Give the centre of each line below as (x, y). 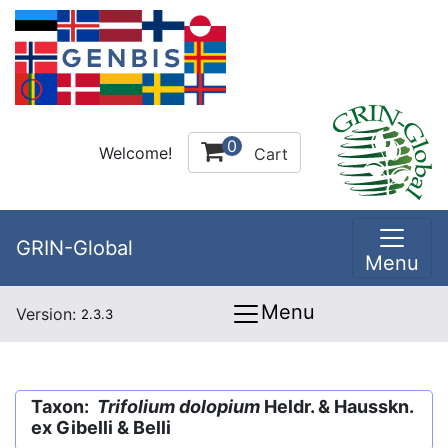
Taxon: (64, 406)
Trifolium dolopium (178, 406)
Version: (48, 314)
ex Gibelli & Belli (101, 427)
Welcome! (135, 152)
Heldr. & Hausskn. (336, 406)
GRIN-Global (74, 248)
